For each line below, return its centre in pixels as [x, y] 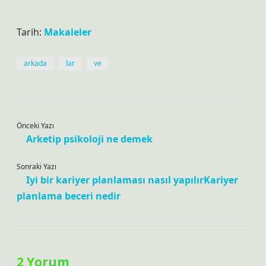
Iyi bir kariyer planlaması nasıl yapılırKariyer [132, 180]
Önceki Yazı [35, 126]
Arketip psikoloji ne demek [89, 139]
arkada [35, 63]
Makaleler [68, 32]
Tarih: [30, 32]
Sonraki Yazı [37, 167]
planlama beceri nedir [69, 196]
